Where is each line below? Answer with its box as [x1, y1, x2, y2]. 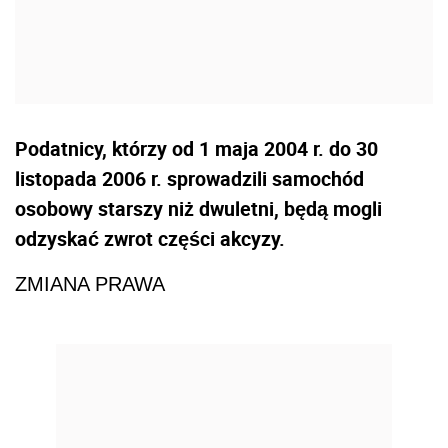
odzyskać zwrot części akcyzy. [15, 225, 285, 253]
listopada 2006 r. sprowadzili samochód [15, 165, 364, 193]
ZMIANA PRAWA [15, 273, 165, 296]
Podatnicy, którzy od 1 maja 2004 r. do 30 [15, 135, 378, 163]
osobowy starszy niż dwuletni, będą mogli [15, 195, 382, 223]
